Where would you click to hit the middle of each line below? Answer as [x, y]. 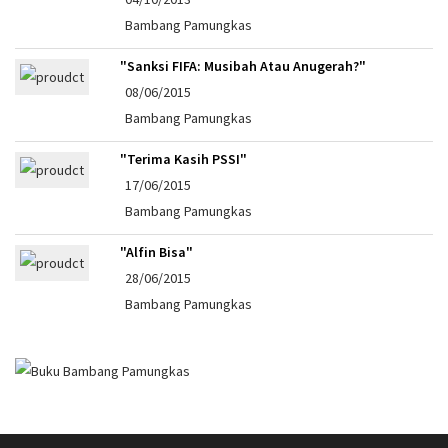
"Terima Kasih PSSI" [183, 158]
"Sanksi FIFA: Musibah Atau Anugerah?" [243, 65]
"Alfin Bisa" [156, 251]
